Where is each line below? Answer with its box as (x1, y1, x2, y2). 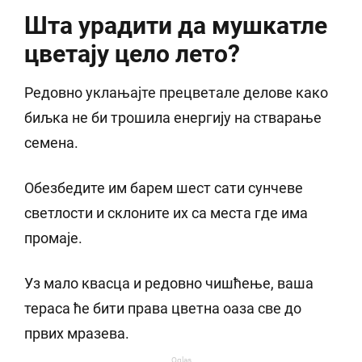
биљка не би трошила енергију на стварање (24, 109, 322, 127)
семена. (24, 134, 78, 152)
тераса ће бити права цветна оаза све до (24, 300, 301, 318)
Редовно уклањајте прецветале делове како (24, 84, 328, 102)
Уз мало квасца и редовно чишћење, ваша (24, 275, 314, 293)
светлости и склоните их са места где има (24, 204, 308, 222)
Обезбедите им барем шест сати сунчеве (24, 179, 303, 197)
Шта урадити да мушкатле (24, 11, 327, 40)
